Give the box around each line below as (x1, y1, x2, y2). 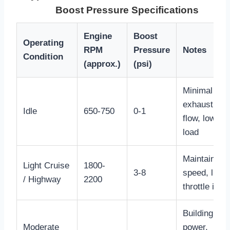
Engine (84, 31, 112, 42)
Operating (23, 38, 64, 48)
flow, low (183, 113, 216, 124)
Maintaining (183, 154, 226, 164)
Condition (23, 52, 63, 62)
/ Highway (23, 175, 61, 185)
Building (183, 208, 213, 219)
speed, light (183, 168, 227, 178)
